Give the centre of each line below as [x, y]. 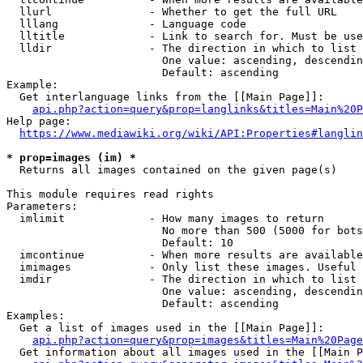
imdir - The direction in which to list [181, 279]
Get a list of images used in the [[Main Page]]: [165, 328]
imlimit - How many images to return [165, 218]
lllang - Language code [126, 24]
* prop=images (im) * [71, 158]
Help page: [39, 121]
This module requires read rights [110, 194]
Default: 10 [120, 243]
